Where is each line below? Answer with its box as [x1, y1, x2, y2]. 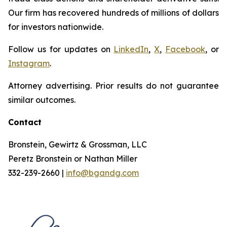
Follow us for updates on [8, 44, 114, 54]
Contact [8, 117, 42, 127]
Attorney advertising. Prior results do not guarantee [8, 81, 219, 91]
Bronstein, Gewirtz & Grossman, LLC [8, 139, 147, 149]
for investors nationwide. [8, 22, 103, 32]
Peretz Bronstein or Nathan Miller [8, 154, 137, 164]
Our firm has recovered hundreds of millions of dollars [8, 8, 219, 18]
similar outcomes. [8, 95, 75, 105]
